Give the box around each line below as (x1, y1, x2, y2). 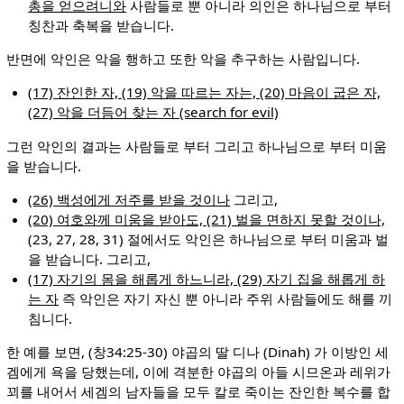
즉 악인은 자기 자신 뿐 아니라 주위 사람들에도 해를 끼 (59, 289, 393, 308)
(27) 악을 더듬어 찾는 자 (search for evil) (28, 103, 280, 122)
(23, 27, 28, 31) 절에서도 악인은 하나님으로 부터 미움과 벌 (28, 229, 390, 248)
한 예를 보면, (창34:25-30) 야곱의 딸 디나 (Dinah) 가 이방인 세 (5, 343, 389, 362)
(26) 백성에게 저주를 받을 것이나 (28, 189, 231, 208)
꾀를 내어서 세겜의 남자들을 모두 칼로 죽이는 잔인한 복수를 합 (5, 382, 390, 401)
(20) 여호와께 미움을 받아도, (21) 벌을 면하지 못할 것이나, (28, 209, 386, 228)
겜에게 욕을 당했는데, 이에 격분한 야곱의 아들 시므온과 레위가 (5, 363, 390, 381)
